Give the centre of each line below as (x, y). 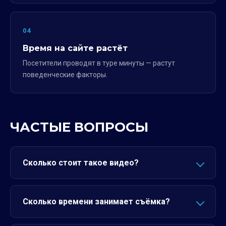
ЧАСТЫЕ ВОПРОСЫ (79, 127)
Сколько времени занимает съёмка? (96, 201)
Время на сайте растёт (75, 48)
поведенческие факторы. (65, 74)
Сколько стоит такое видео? (81, 162)
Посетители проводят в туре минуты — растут (99, 63)
